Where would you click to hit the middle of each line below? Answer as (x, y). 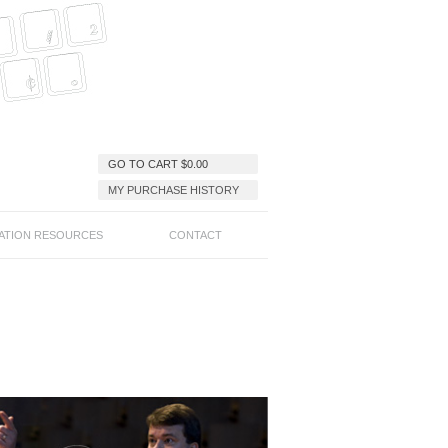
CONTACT (195, 235)
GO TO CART (144, 164)
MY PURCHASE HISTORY (173, 190)
